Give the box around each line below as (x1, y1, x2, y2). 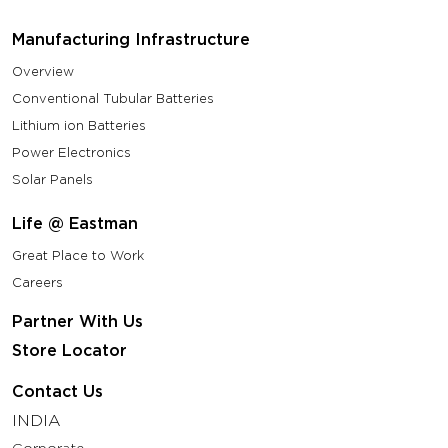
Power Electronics (12, 145, 131, 160)
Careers (12, 275, 63, 290)
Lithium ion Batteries (12, 118, 146, 133)
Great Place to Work (12, 248, 144, 263)
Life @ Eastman (12, 214, 138, 233)
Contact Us (12, 382, 103, 401)
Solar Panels (12, 172, 93, 187)
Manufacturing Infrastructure (12, 30, 250, 49)
